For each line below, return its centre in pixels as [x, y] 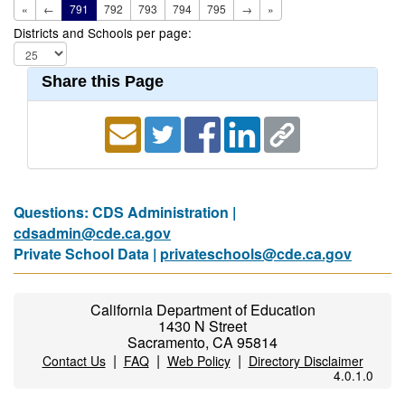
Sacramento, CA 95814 [202, 342]
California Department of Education [202, 310]
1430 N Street [202, 326]
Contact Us [74, 361]
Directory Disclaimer [306, 361]
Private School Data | [87, 254]
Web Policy [198, 361]
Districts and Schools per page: [103, 33]
